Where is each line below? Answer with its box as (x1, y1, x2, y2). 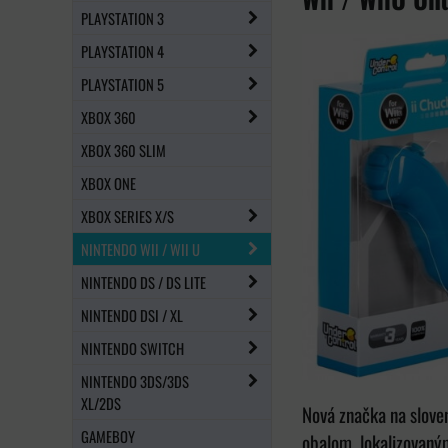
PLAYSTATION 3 (81, 6, 164, 29)
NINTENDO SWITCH (81, 336, 184, 359)
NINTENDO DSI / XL (81, 303, 183, 326)
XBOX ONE (81, 171, 136, 194)
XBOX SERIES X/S (81, 204, 174, 227)
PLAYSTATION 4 (81, 39, 164, 62)
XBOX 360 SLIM (81, 138, 166, 161)
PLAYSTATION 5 (81, 72, 164, 95)
